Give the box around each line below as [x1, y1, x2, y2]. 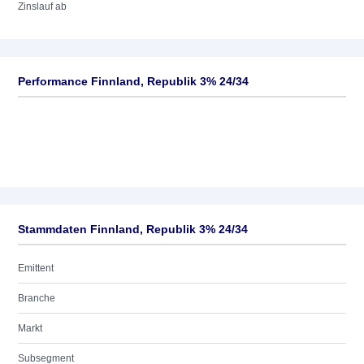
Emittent [18, 262, 54, 274]
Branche [18, 292, 55, 304]
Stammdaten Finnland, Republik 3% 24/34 [18, 223, 248, 236]
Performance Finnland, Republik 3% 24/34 [18, 75, 249, 88]
